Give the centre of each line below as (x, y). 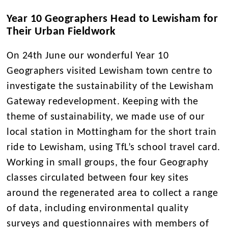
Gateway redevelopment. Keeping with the (103, 102)
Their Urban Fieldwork (63, 32)
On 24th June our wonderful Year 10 (88, 56)
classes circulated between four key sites (98, 178)
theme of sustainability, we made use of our (106, 117)
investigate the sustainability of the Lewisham (110, 87)
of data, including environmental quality (98, 209)
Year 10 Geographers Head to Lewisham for (112, 19)
